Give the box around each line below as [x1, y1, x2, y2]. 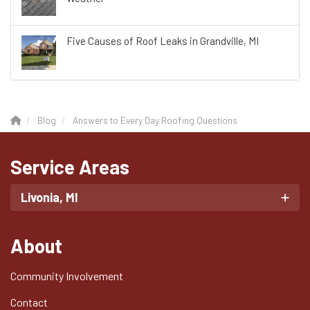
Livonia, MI [21, 190, 78, 206]
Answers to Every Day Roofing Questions [73, 114, 237, 127]
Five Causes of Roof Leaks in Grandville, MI [66, 35, 259, 48]
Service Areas [10, 155, 129, 179]
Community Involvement [10, 269, 123, 283]
